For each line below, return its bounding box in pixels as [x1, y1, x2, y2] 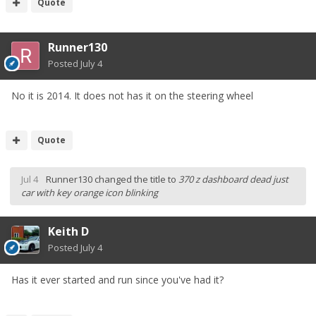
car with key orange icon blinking [21, 186, 158, 200]
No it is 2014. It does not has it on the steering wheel [11, 89, 253, 103]
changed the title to [92, 173, 178, 186]
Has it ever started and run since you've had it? [11, 273, 224, 287]
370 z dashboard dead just [178, 173, 288, 186]
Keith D [48, 224, 89, 240]
